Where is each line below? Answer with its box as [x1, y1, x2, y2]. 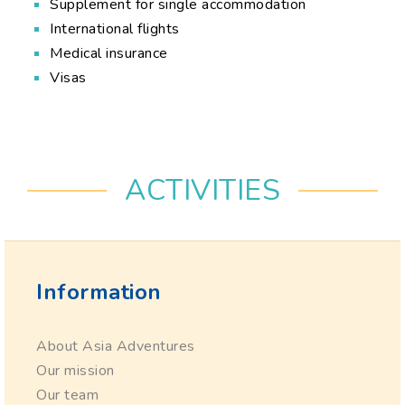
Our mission [36, 360, 115, 381]
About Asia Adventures [36, 335, 195, 356]
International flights [50, 18, 180, 39]
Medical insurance [50, 42, 168, 63]
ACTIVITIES [125, 170, 280, 210]
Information [36, 277, 162, 306]
